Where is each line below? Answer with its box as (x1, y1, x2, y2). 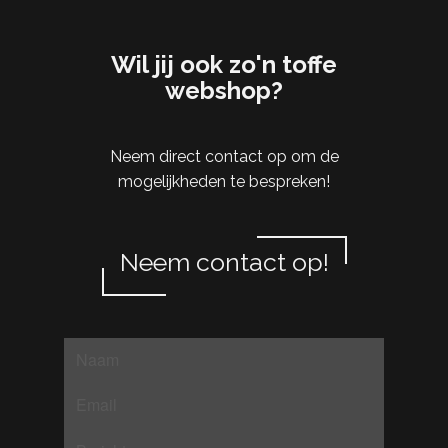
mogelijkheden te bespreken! (118, 172, 330, 191)
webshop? (165, 76, 283, 105)
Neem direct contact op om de (109, 147, 339, 166)
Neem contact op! (119, 247, 329, 277)
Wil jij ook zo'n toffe (111, 50, 337, 79)
